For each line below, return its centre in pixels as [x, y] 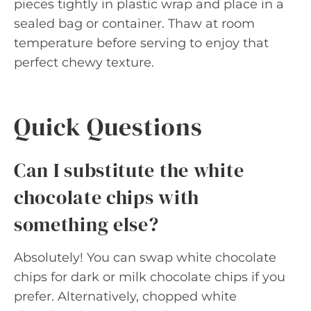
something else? [86, 224]
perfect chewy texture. [84, 62]
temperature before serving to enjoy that [141, 43]
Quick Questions [108, 127]
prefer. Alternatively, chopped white [125, 296]
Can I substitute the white [129, 170]
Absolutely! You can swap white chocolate [145, 258]
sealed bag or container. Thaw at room [134, 24]
